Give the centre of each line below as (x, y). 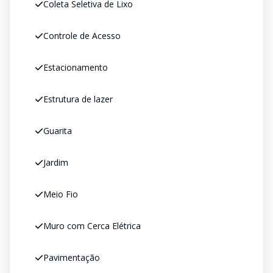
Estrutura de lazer (78, 99)
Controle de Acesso (82, 36)
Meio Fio (61, 194)
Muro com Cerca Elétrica (92, 226)
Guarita (58, 131)
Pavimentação (72, 257)
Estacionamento (76, 67)
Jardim (56, 162)
